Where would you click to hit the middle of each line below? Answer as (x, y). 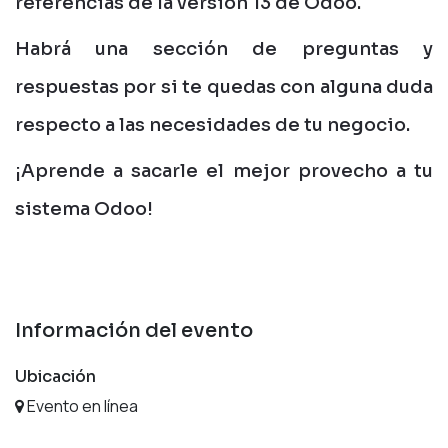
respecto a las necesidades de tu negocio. (212, 124)
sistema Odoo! (84, 208)
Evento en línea (81, 405)
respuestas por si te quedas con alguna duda (224, 86)
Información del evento (134, 330)
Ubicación (55, 376)
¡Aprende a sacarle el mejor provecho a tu (224, 170)
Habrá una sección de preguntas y (224, 48)
